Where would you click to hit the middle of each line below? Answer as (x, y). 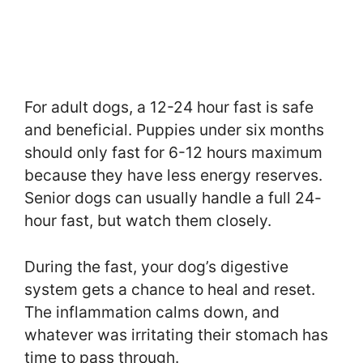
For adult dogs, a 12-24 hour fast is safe (169, 107)
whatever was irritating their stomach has (176, 334)
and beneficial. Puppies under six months (174, 130)
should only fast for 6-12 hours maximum (173, 153)
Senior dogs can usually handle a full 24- (173, 198)
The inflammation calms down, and (152, 312)
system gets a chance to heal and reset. (170, 289)
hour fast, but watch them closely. (148, 221)
